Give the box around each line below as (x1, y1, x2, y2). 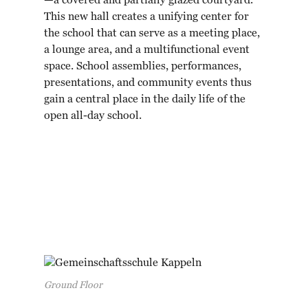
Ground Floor (44, 280, 102, 291)
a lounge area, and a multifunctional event (44, 45, 250, 56)
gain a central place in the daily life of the (44, 94, 245, 106)
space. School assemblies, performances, (44, 61, 241, 73)
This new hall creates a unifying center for (44, 12, 249, 23)
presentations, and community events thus (44, 78, 252, 89)
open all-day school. (44, 111, 142, 122)
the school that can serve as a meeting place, (44, 28, 260, 40)
